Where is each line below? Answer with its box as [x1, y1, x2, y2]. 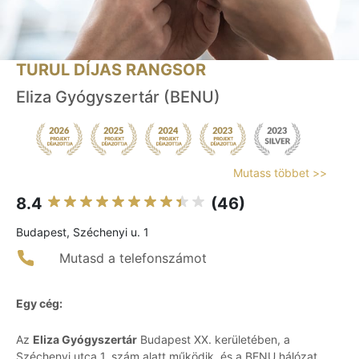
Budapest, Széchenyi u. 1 [16, 225, 149, 240]
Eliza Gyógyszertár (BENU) [16, 87, 220, 107]
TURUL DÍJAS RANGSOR [16, 60, 206, 80]
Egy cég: [16, 296, 63, 311]
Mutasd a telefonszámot [59, 250, 207, 267]
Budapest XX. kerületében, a [137, 333, 290, 347]
